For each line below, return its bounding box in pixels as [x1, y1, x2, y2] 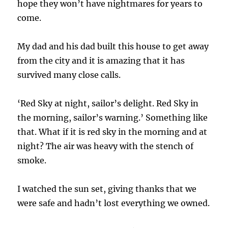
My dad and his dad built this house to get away [17, 41, 209, 52]
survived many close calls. [17, 70, 121, 80]
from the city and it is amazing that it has [17, 55, 185, 66]
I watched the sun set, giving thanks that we [17, 184, 197, 194]
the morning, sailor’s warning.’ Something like [17, 112, 208, 123]
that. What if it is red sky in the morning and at [17, 127, 208, 137]
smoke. [17, 155, 47, 166]
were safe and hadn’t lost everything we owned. [17, 198, 210, 209]
